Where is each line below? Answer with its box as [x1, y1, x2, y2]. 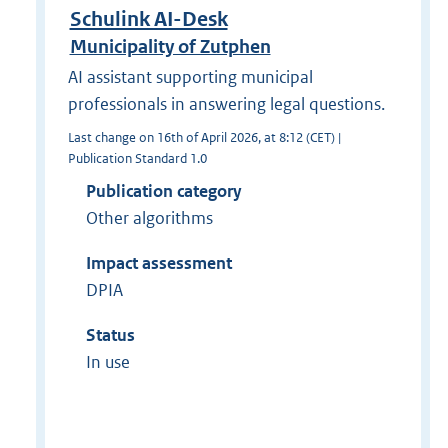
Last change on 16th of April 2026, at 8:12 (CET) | [67, 128, 341, 146]
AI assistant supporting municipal [67, 65, 313, 88]
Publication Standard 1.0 [67, 149, 207, 167]
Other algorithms [85, 206, 213, 229]
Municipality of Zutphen [69, 35, 271, 59]
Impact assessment [85, 251, 232, 274]
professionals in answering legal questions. [67, 92, 385, 115]
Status [85, 323, 135, 346]
